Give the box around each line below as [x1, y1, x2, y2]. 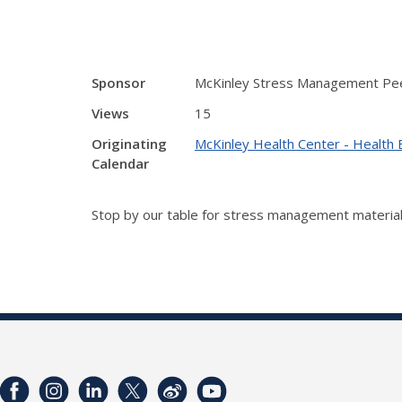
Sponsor [92, 74, 145, 92]
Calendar [92, 154, 149, 172]
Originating [92, 135, 167, 153]
